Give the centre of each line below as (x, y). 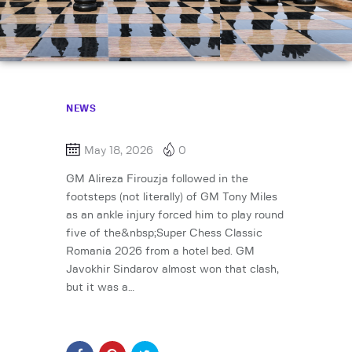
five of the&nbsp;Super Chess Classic (164, 234)
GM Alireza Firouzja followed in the (157, 180)
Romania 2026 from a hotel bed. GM (160, 252)
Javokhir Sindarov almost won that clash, (172, 270)
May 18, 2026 (119, 151)
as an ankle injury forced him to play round (175, 216)
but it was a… (100, 288)
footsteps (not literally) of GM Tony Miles (172, 198)
